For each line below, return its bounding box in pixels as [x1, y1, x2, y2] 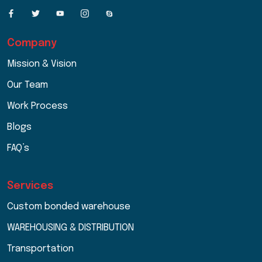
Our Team [7, 80, 48, 90]
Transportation [7, 243, 74, 254]
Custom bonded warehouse [7, 201, 130, 212]
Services [7, 180, 53, 191]
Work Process [7, 101, 68, 111]
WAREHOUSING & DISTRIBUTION [7, 222, 134, 233]
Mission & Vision [7, 58, 77, 69]
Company [7, 37, 57, 49]
